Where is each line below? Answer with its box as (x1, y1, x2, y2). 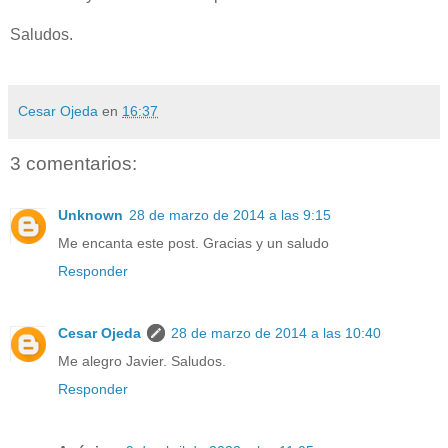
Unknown (58, 207, 123, 224)
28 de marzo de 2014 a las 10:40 (171, 325, 381, 342)
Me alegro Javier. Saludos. (58, 353, 226, 370)
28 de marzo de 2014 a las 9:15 (129, 207, 331, 224)
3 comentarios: (10, 152, 137, 174)
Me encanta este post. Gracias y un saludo (58, 235, 329, 252)
